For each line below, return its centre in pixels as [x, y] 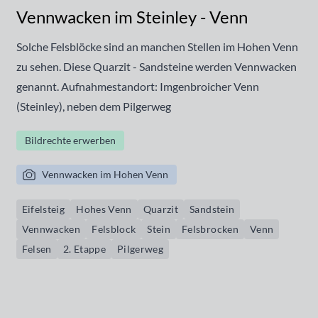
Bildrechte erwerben [70, 140]
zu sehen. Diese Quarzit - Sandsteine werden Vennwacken [156, 66]
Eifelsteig [43, 209]
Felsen [37, 249]
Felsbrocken [210, 229]
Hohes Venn [104, 209]
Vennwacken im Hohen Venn [105, 174]
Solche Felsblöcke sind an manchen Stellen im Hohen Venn [157, 46]
